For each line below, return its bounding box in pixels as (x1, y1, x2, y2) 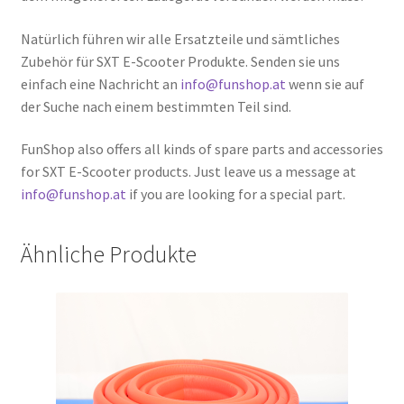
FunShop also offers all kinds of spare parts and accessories (20, 140, 383, 159)
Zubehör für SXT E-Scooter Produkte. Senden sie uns (20, 51, 340, 70)
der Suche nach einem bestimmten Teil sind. (20, 96, 291, 115)
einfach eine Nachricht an (20, 74, 180, 93)
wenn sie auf (285, 74, 364, 93)
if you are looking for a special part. (125, 185, 345, 204)
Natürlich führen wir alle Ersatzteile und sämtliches (20, 29, 340, 48)
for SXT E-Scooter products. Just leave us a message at (20, 162, 356, 181)
